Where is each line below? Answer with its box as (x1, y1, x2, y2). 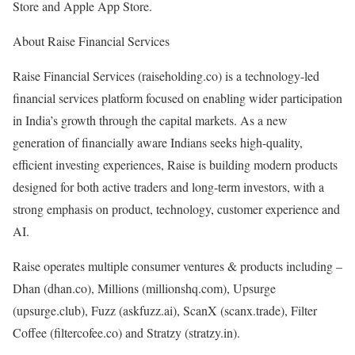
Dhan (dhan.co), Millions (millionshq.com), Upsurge (13, 280, 276, 296)
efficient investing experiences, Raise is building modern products (13, 156, 338, 173)
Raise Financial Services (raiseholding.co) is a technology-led (13, 67, 319, 84)
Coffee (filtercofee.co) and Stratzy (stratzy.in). (13, 324, 240, 341)
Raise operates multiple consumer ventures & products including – (13, 258, 342, 274)
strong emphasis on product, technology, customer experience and (13, 200, 340, 217)
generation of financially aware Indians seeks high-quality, (13, 134, 303, 151)
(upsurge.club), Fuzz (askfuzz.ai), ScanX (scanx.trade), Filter (13, 302, 317, 319)
